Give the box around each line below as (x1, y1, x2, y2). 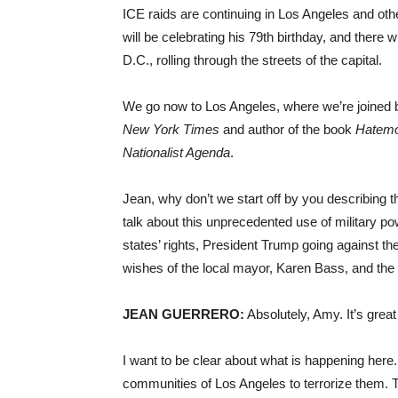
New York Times (123, 121, 219, 137)
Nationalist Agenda (123, 144, 230, 160)
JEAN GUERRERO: (123, 306, 244, 322)
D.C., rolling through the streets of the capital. (123, 52, 382, 68)
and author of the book (219, 121, 355, 137)
